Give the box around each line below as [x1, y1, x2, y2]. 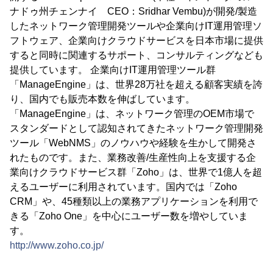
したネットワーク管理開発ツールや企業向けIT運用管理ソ [10, 20, 262, 31]
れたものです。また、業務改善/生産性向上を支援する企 [10, 152, 256, 163]
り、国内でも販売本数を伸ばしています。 [10, 93, 195, 104]
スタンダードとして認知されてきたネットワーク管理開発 [10, 122, 263, 133]
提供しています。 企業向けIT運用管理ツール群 [10, 64, 216, 75]
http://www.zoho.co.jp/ [10, 239, 104, 250]
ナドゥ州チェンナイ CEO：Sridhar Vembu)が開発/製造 [10, 5, 257, 16]
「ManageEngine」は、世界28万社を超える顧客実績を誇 [10, 79, 263, 90]
